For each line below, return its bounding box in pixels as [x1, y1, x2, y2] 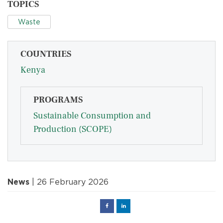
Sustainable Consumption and [33, 110, 151, 121]
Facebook [109, 202, 129, 209]
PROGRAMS [33, 94, 83, 106]
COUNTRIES [20, 48, 71, 60]
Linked [125, 202, 141, 209]
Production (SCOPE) [33, 123, 112, 135]
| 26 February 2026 [29, 177, 109, 187]
